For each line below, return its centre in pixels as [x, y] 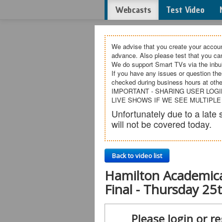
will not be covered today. [161, 124]
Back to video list [137, 156]
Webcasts [133, 10]
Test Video [185, 10]
